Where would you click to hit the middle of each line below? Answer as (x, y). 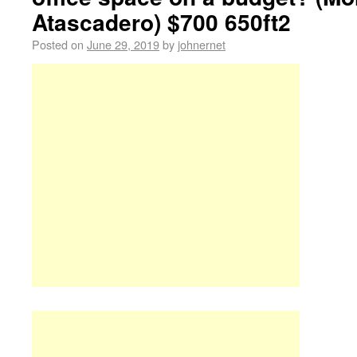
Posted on (58, 44)
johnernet (202, 44)
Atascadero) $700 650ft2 (161, 22)
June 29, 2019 (123, 44)
